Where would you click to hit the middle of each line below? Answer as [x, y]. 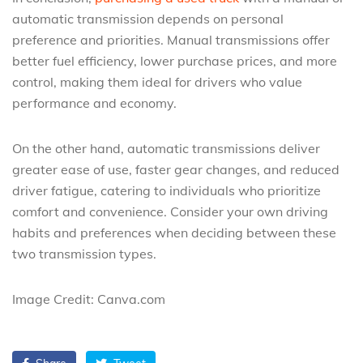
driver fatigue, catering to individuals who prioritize [167, 190]
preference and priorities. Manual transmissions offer [171, 40]
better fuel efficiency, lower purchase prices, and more [175, 61]
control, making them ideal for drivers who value [157, 82]
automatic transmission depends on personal [148, 19]
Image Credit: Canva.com [89, 299]
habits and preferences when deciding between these [174, 233]
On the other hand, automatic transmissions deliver [166, 148]
